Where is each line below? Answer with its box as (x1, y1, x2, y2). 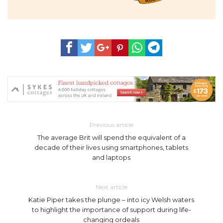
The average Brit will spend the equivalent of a (37, 133, 186, 141)
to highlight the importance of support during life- (31, 205, 191, 214)
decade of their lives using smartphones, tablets (34, 143, 189, 151)
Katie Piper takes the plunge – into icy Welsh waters (28, 195, 195, 204)
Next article (95, 183, 127, 191)
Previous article (89, 120, 133, 128)
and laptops (92, 153, 131, 161)
